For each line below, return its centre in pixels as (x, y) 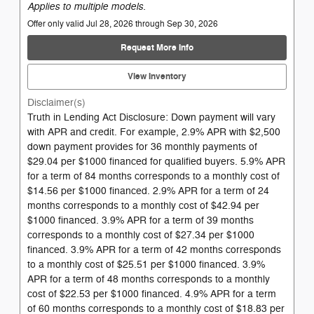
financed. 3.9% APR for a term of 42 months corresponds (154, 250)
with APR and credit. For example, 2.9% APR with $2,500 (154, 132)
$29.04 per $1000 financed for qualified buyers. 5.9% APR (156, 161)
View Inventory (157, 76)
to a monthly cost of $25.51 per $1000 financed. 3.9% (146, 264)
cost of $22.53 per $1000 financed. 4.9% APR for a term (152, 294)
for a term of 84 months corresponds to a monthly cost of (153, 176)
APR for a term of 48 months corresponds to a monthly (149, 279)
